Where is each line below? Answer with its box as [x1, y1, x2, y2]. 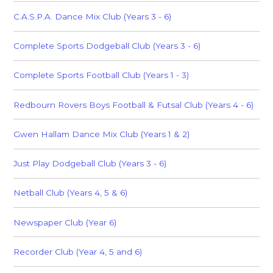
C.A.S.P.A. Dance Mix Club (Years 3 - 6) [13, 11, 172, 21]
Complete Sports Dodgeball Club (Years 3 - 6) [13, 41, 201, 51]
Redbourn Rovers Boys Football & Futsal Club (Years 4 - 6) [13, 99, 254, 110]
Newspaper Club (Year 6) [13, 217, 117, 227]
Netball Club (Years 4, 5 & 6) [13, 188, 128, 198]
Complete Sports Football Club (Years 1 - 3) [13, 70, 190, 80]
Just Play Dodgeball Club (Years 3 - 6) [13, 158, 167, 169]
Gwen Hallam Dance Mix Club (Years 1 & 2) [13, 129, 190, 139]
